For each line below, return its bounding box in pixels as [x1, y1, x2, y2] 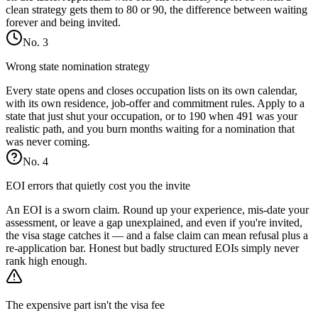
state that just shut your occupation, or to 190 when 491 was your [6, 110, 297, 123]
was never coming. [6, 136, 90, 148]
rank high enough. [6, 255, 87, 268]
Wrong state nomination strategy [6, 60, 150, 73]
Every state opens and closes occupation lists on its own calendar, [6, 84, 297, 97]
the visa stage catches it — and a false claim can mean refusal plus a [6, 229, 308, 242]
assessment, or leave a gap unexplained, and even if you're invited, [6, 216, 302, 229]
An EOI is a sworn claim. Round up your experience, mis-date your [6, 204, 309, 216]
